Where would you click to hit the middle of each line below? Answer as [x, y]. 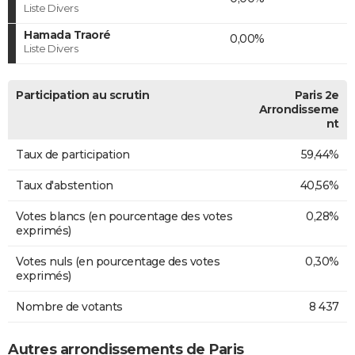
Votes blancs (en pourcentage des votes [124, 216]
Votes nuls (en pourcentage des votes [118, 261]
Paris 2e [317, 95]
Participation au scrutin [82, 95]
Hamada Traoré [67, 34]
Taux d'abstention [65, 185]
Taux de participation [73, 154]
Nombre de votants [69, 306]
